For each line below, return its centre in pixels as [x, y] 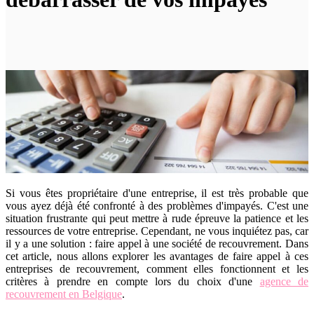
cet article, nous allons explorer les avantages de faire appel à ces [157, 257]
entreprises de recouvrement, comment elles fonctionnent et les [157, 269]
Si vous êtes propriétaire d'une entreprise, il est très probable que [157, 193]
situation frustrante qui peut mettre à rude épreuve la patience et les [157, 219]
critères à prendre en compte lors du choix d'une [133, 282]
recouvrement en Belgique [64, 294]
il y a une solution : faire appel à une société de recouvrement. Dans [157, 244]
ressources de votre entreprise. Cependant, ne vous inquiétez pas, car [157, 231]
